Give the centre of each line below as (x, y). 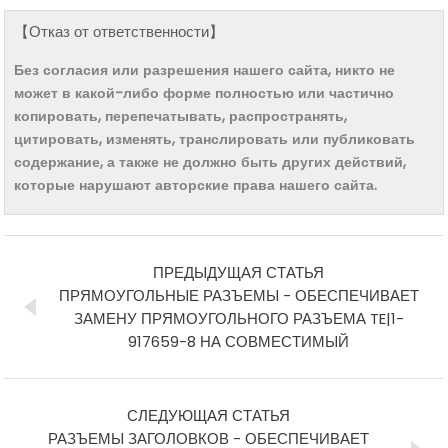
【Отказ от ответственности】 (119, 31)
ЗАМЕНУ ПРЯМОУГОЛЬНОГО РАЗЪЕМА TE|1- (238, 319)
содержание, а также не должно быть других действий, (210, 161)
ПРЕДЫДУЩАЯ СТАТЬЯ (239, 273)
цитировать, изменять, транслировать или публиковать (215, 138)
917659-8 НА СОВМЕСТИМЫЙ (239, 342)
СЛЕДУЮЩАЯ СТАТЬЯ (209, 416)
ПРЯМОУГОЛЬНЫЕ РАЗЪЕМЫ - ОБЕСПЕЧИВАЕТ (238, 296)
